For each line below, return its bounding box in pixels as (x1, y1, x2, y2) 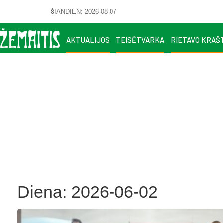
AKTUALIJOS (66, 35, 110, 44)
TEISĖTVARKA (116, 35, 164, 44)
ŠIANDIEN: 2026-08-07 (51, 7, 116, 15)
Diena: (17, 182, 71, 201)
